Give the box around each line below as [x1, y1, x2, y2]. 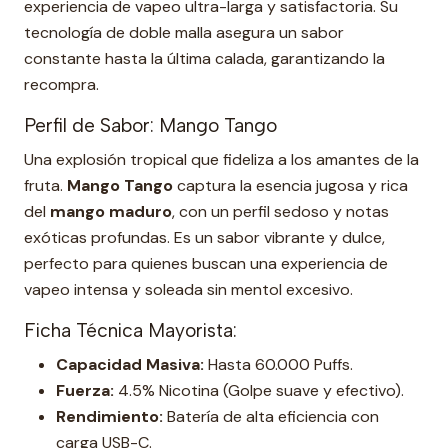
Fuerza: [56, 380, 114, 401]
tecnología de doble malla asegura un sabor [24, 22, 344, 43]
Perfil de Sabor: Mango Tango [24, 114, 277, 137]
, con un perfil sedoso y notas [172, 201, 389, 222]
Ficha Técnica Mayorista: [24, 319, 237, 342]
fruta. [24, 175, 67, 196]
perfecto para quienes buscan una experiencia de [24, 253, 388, 274]
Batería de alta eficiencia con [163, 406, 379, 427]
